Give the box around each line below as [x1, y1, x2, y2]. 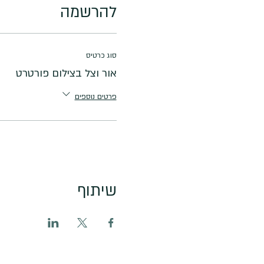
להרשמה [60, 1, 117, 23]
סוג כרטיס [85, 50, 117, 60]
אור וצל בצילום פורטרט [15, 66, 117, 80]
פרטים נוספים [74, 91, 117, 101]
